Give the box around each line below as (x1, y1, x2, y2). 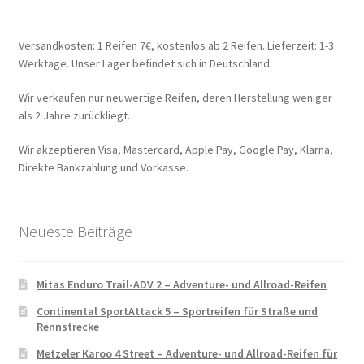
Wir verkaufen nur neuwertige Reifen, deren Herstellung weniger (18, 90, 332, 106)
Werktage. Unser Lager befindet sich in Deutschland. (18, 56, 272, 71)
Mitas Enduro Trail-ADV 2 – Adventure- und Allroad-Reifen (37, 277, 327, 292)
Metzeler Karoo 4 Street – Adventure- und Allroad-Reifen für (37, 346, 338, 362)
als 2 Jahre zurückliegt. (18, 108, 130, 123)
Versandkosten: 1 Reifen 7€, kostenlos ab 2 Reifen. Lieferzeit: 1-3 (18, 38, 334, 54)
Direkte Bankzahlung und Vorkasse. (18, 159, 188, 175)
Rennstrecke (37, 319, 100, 335)
